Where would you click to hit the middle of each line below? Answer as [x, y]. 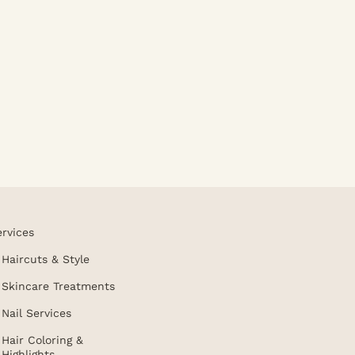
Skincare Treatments [59, 286]
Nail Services [37, 313]
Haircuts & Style [46, 259]
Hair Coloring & [43, 340]
